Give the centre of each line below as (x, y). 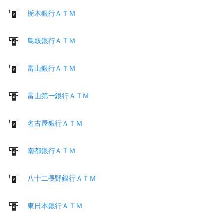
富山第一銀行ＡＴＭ (58, 96)
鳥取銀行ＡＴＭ (52, 41)
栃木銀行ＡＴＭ (52, 13)
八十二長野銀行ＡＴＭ (62, 178)
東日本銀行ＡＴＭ (55, 206)
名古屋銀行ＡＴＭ (55, 123)
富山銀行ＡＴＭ (52, 68)
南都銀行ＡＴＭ (52, 151)
